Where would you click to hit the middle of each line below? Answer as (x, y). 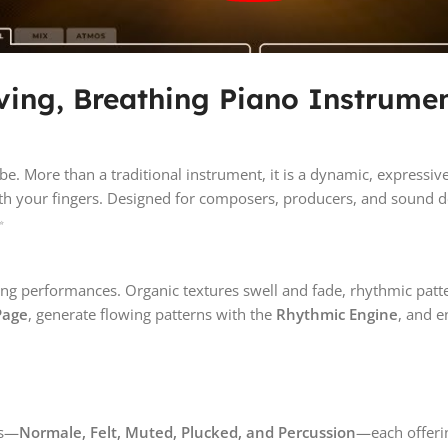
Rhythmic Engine (337, 314)
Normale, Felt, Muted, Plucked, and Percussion (187, 432)
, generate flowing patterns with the (152, 314)
